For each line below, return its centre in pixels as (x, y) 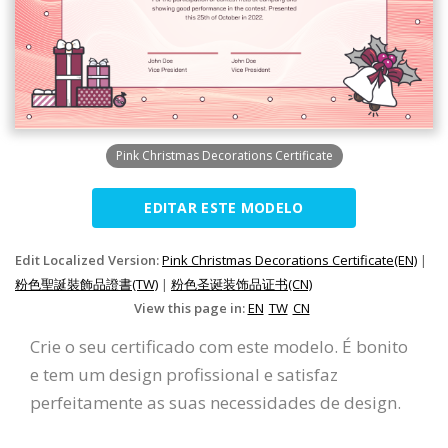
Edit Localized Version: (88, 259)
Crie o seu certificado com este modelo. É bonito (219, 346)
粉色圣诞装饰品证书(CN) (241, 283)
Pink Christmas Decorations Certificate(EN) (289, 259)
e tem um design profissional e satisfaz (184, 374)
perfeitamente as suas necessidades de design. (215, 402)
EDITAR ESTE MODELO (224, 207)
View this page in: (190, 307)
